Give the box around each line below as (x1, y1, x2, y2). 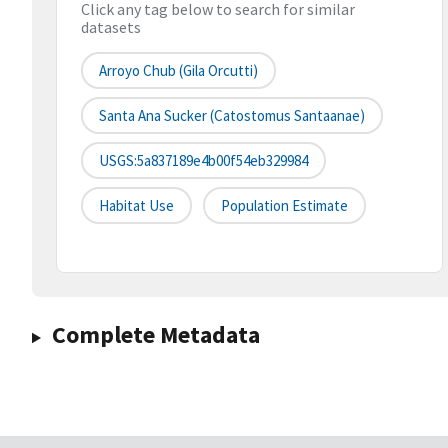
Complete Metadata (51, 319, 260, 351)
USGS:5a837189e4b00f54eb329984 (99, 151, 308, 171)
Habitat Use (99, 196, 174, 216)
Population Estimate (221, 196, 348, 216)
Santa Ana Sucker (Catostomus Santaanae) (99, 106, 365, 126)
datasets (81, 17, 141, 38)
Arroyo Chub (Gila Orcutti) (99, 61, 258, 81)
